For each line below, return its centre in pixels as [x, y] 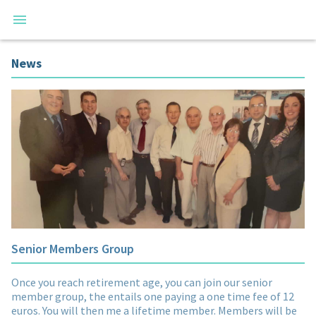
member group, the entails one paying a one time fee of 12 [153, 296]
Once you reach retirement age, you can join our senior [142, 282]
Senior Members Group [73, 248]
